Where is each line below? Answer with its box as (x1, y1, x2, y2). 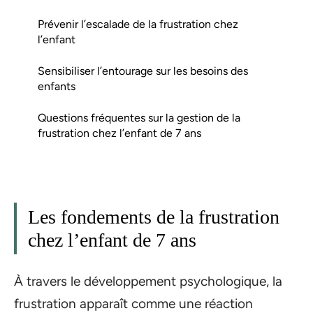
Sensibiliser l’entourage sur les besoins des (38, 64, 248, 78)
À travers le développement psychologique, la (14, 272, 282, 289)
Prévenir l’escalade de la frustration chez (38, 17, 238, 31)
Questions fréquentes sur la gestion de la (38, 110, 240, 124)
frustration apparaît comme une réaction (14, 295, 253, 312)
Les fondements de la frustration (28, 206, 279, 228)
